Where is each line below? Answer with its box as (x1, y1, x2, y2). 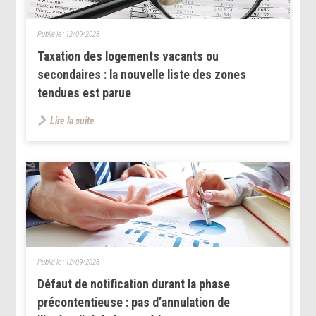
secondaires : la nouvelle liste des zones (37, 67, 247, 82)
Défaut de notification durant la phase (37, 276, 231, 291)
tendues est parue (37, 85, 132, 100)
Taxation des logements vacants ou (37, 49, 219, 63)
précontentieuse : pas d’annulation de (37, 295, 231, 310)
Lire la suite (50, 114, 95, 126)
